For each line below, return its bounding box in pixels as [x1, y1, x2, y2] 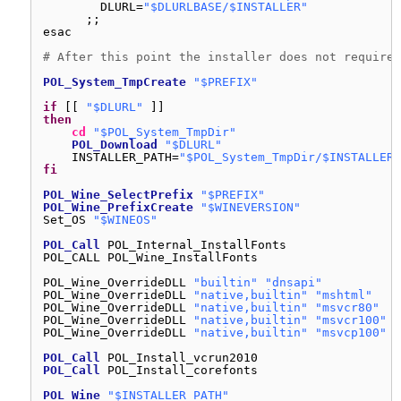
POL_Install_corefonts [107, 363, 258, 377]
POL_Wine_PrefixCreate [43, 200, 193, 214]
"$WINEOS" [93, 213, 158, 226]
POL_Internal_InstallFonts [107, 238, 286, 252]
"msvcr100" [315, 313, 387, 327]
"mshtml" [315, 288, 372, 302]
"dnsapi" [265, 276, 322, 289]
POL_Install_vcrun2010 [107, 351, 258, 364]
